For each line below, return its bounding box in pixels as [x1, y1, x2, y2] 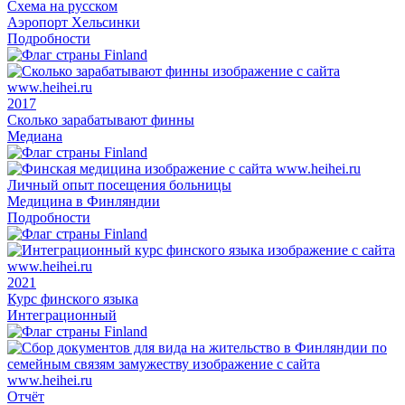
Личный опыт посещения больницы [7, 176, 231, 193]
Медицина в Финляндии [7, 193, 160, 209]
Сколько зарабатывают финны [7, 111, 194, 127]
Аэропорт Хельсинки [7, 14, 140, 30]
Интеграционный [7, 306, 117, 323]
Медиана [7, 127, 62, 144]
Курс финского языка [7, 290, 138, 306]
